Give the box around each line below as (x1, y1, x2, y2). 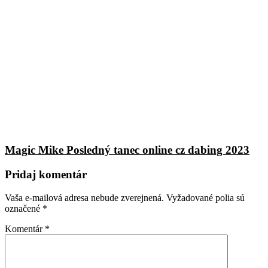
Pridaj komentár (5, 167, 87, 181)
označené (5, 203, 42, 214)
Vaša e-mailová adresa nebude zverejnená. (5, 192, 164, 203)
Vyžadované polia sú (166, 192, 245, 203)
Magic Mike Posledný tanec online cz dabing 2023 (5, 144, 249, 157)
